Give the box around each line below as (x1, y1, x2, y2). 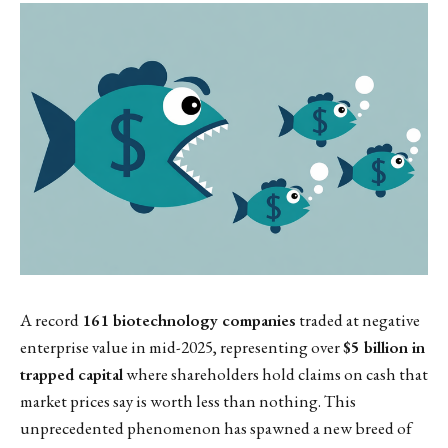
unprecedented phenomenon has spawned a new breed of (20, 416, 412, 439)
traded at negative (296, 308, 420, 331)
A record (20, 308, 82, 331)
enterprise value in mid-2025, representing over (20, 335, 343, 358)
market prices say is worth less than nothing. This (20, 389, 356, 412)
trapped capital (20, 362, 123, 385)
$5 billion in (343, 335, 425, 358)
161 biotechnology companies (82, 308, 296, 331)
